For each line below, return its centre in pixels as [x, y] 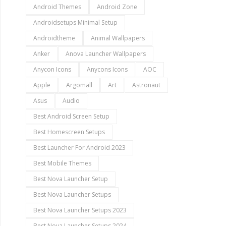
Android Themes [57, 7]
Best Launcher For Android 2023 [79, 148]
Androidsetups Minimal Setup [75, 22]
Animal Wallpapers [118, 38]
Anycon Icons [52, 69]
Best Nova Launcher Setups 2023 [80, 210]
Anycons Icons [107, 69]
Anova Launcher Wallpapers [106, 54]
